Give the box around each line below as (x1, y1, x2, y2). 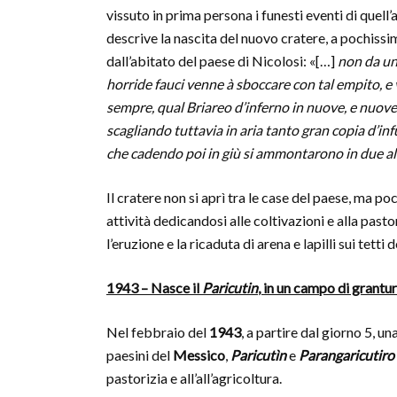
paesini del (106, 346, 173, 363)
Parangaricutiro (299, 346, 394, 363)
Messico (173, 346, 225, 363)
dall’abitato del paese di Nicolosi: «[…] (106, 52, 338, 69)
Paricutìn (230, 346, 286, 363)
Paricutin (202, 279, 258, 296)
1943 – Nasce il (106, 279, 202, 296)
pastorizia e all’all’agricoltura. (106, 370, 282, 386)
